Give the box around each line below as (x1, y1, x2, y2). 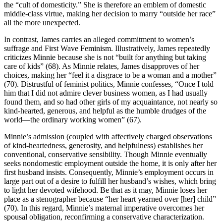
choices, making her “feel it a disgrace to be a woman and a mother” (4, 71, 217, 80)
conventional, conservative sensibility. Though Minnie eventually (4, 150, 207, 159)
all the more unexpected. (4, 18, 80, 27)
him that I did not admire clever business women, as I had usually (4, 89, 208, 98)
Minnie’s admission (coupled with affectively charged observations (4, 132, 212, 141)
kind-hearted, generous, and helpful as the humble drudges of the (4, 107, 206, 115)
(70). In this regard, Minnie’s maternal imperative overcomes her (4, 204, 204, 213)
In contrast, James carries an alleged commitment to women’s (4, 35, 194, 44)
